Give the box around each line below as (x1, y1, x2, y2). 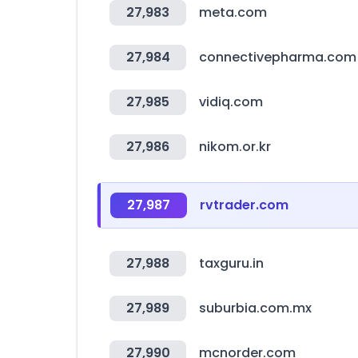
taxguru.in (199, 254, 264, 272)
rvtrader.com (200, 196, 288, 214)
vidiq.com (199, 93, 263, 111)
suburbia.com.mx (199, 299, 312, 317)
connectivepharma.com (199, 48, 356, 66)
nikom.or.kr (199, 137, 271, 156)
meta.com (199, 3, 267, 22)
